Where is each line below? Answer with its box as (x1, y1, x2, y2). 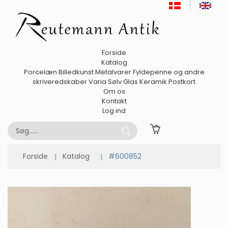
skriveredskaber (33, 77, 87, 87)
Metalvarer (95, 67, 131, 77)
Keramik (139, 77, 167, 87)
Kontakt (101, 96, 127, 106)
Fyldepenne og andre (132, 67, 205, 77)
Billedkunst (58, 67, 94, 77)
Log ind (102, 106, 126, 116)
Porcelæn (23, 67, 57, 77)
